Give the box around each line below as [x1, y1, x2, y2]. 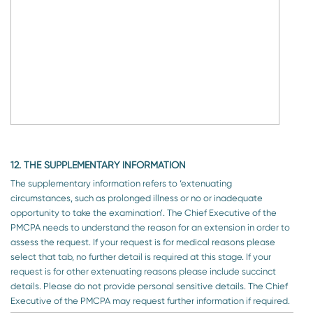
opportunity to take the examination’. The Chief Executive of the [10, 207, 167, 218]
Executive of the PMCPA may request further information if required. [10, 295, 290, 306]
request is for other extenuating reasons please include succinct [10, 265, 276, 277]
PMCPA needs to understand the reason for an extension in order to [10, 221, 290, 233]
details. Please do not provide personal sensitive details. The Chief [10, 280, 43, 291]
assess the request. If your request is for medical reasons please [10, 236, 93, 247]
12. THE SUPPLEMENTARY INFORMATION [10, 159, 186, 170]
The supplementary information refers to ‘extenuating [10, 177, 232, 189]
